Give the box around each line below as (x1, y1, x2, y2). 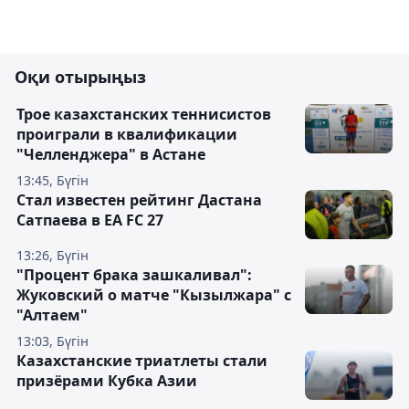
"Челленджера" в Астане (16, 144, 205, 165)
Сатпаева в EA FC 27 (16, 210, 163, 231)
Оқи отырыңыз (15, 66, 146, 89)
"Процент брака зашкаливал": (16, 265, 252, 286)
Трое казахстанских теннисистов (16, 104, 271, 125)
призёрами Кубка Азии (16, 371, 197, 392)
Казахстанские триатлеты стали (16, 351, 267, 372)
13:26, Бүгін (16, 246, 89, 265)
